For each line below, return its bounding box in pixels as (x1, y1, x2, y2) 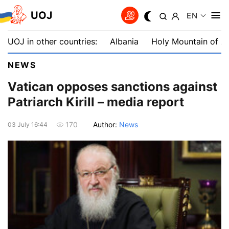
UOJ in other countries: (8, 36, 97, 47)
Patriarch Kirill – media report (8, 95, 184, 110)
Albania (110, 36, 139, 47)
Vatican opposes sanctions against (8, 79, 217, 95)
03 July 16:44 (8, 120, 48, 128)
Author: (93, 120, 119, 129)
